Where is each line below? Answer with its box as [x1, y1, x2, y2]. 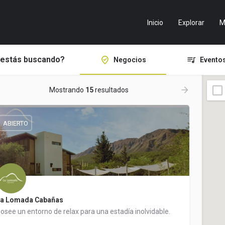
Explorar [178, 18, 204, 27]
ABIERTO [3, 119, 28, 127]
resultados [93, 86, 129, 94]
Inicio [147, 18, 163, 27]
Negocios [114, 55, 146, 64]
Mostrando [49, 86, 85, 94]
